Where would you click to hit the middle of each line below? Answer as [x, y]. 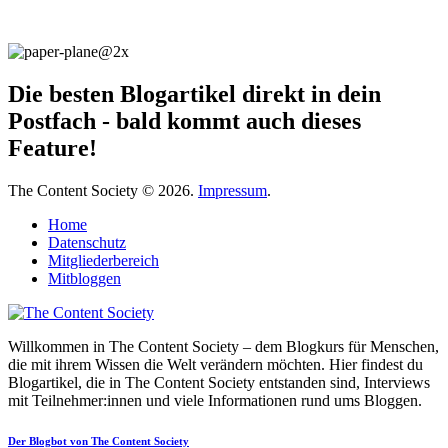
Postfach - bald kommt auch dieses [184, 120]
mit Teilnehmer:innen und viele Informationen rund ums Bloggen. [215, 400]
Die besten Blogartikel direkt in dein [194, 93]
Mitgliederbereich [103, 260]
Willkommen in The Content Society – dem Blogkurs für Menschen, [223, 346]
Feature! [52, 147]
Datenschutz [87, 242]
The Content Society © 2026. [103, 190]
